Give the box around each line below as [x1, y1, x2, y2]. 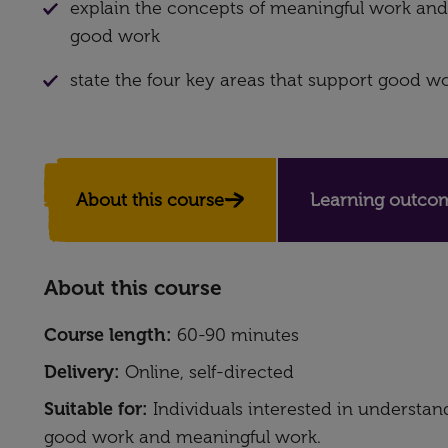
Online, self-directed [120, 361, 294, 383]
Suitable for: [44, 398, 148, 420]
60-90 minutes [172, 324, 299, 346]
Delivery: [44, 361, 120, 383]
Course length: [44, 324, 172, 346]
